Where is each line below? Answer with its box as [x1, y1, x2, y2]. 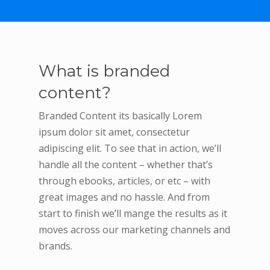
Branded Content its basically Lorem [39, 108, 202, 122]
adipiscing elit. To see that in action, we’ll [39, 141, 222, 155]
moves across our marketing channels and [39, 222, 231, 236]
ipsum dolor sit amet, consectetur [39, 125, 190, 139]
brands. [39, 239, 73, 253]
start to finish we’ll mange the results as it [39, 206, 228, 220]
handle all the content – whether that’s [39, 157, 213, 171]
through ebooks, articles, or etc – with [39, 174, 211, 187]
